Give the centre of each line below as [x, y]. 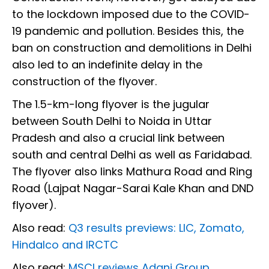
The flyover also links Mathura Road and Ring [132, 171]
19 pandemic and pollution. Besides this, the [128, 31]
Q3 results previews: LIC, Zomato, [156, 228]
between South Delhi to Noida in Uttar [112, 121]
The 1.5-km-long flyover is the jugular [111, 104]
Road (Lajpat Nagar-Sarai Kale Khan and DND [133, 188]
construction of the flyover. [86, 81]
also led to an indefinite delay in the [107, 64]
